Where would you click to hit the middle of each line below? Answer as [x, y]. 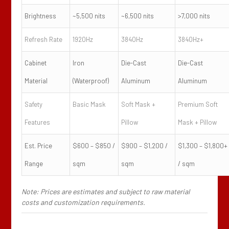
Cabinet [36, 63]
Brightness [41, 16]
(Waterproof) [91, 81]
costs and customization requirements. [84, 202]
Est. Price [39, 146]
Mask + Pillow [198, 122]
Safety [34, 105]
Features [38, 122]
